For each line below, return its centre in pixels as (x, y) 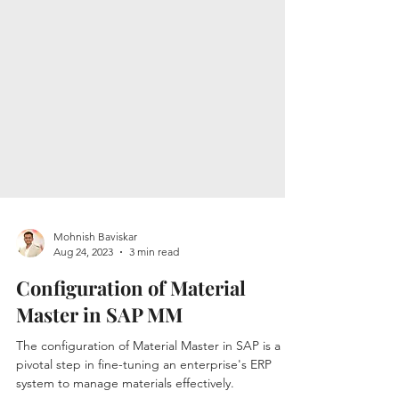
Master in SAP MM (99, 346)
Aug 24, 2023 (83, 284)
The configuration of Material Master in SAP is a (148, 378)
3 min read (154, 284)
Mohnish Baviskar (95, 269)
